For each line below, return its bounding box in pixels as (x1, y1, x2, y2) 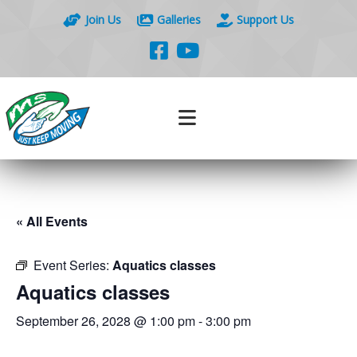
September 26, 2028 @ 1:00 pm (16, 312, 195, 330)
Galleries (157, 12, 201, 27)
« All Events (16, 212, 88, 230)
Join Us (85, 12, 121, 27)
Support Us (237, 12, 294, 27)
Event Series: (33, 256, 112, 274)
